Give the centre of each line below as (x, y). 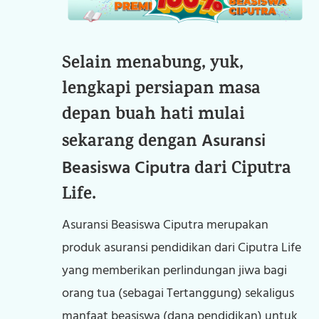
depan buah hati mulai (154, 116)
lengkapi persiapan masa (162, 90)
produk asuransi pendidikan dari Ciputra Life (182, 248)
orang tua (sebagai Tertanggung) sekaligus (178, 293)
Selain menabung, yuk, (153, 64)
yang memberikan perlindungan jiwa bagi (175, 271)
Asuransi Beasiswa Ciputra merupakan (166, 225)
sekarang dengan (132, 143)
